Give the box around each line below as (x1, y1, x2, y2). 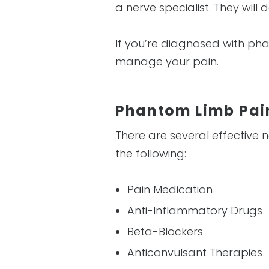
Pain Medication (127, 182, 213, 197)
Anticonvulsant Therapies (127, 245, 262, 260)
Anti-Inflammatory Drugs (127, 203, 262, 218)
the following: (115, 146, 186, 161)
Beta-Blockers (127, 224, 203, 239)
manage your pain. (115, 54, 219, 69)
